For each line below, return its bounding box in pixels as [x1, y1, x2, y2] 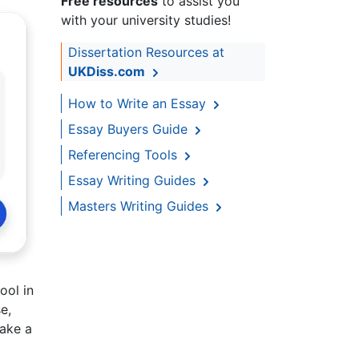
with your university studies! [61, 12, 231, 29]
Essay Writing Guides [68, 172, 200, 189]
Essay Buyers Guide [68, 121, 192, 138]
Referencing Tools [68, 147, 181, 163]
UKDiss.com [68, 63, 145, 80]
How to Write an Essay [68, 95, 210, 112]
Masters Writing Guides [68, 198, 212, 215]
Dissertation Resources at [68, 44, 224, 61]
